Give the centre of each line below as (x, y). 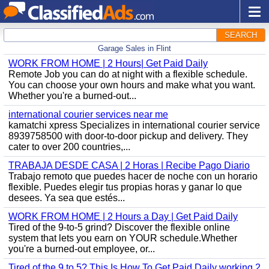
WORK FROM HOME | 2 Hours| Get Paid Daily (108, 63)
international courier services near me (88, 114)
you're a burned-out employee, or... (82, 249)
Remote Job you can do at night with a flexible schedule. (128, 74)
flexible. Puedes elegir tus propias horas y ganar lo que (125, 187)
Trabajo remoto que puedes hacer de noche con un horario (133, 176)
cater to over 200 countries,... (69, 147)
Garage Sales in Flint (134, 48)
